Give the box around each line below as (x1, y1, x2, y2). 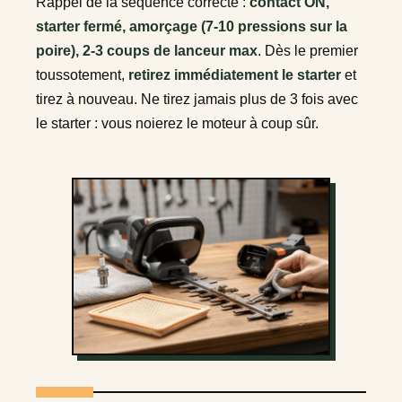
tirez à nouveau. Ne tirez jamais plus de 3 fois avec (36, 91, 358, 107)
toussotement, (36, 66, 128, 83)
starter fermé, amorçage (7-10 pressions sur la (36, 18, 347, 34)
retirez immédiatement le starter (128, 66, 341, 83)
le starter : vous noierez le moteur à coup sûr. (36, 115, 319, 131)
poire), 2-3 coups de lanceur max (36, 42, 258, 58)
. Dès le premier (258, 42, 358, 58)
